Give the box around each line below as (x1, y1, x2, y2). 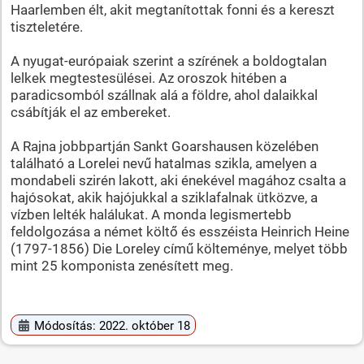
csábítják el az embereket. (10, 103, 171, 120)
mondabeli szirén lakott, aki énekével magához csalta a (10, 171, 346, 188)
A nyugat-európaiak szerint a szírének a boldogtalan (10, 52, 327, 69)
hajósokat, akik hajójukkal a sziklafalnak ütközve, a (10, 188, 318, 206)
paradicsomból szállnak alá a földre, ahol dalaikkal (10, 86, 318, 103)
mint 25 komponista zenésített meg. (10, 257, 233, 274)
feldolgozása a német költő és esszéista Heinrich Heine (10, 223, 349, 240)
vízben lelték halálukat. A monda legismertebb (10, 206, 292, 223)
